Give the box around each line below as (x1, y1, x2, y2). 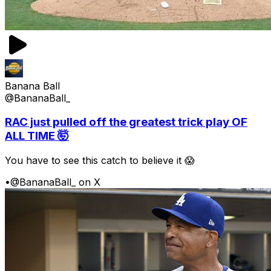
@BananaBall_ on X (10, 176, 100, 189)
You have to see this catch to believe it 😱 (5, 154, 195, 167)
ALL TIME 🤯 (5, 129, 69, 143)
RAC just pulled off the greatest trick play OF (5, 115, 247, 129)
